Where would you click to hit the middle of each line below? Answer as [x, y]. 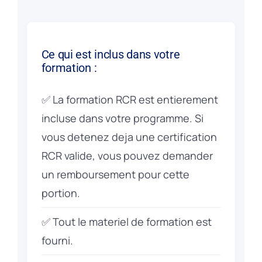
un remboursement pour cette [115, 175]
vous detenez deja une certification [129, 137]
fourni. [57, 241]
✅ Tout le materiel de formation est [126, 222]
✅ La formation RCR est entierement [130, 100]
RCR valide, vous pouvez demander [127, 156]
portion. [61, 193]
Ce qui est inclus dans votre [111, 55]
